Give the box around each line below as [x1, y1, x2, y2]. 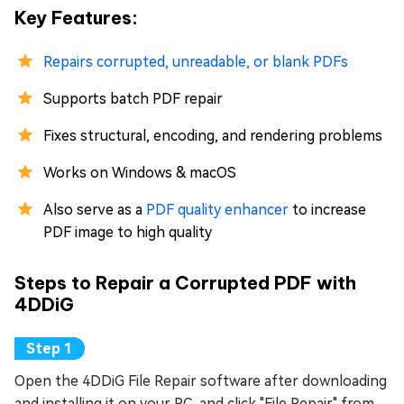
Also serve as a [43, 201, 146, 219]
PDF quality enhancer [146, 201, 289, 219]
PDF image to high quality [43, 224, 212, 242]
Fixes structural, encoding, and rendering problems [43, 127, 382, 145]
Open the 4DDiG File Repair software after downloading [14, 372, 387, 390]
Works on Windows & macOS [43, 164, 236, 182]
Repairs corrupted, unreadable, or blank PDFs [43, 53, 348, 71]
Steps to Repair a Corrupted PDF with [14, 271, 356, 295]
